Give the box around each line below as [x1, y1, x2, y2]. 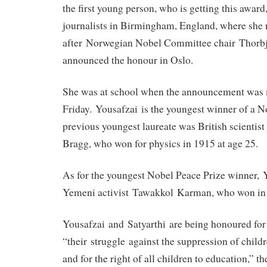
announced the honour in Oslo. [63, 53, 193, 67]
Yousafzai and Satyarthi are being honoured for [63, 216, 266, 231]
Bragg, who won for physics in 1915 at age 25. [63, 136, 258, 151]
